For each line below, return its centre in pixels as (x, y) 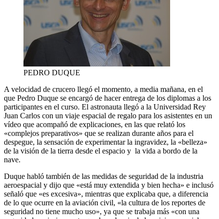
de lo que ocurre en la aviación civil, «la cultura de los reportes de (105, 202)
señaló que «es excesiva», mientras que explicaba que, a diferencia (106, 194)
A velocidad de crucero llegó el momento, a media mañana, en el (103, 89)
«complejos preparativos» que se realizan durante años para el (99, 133)
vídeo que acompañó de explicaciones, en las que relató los (95, 124)
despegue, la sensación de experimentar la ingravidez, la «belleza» (106, 142)
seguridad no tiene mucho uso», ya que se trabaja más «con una (102, 211)
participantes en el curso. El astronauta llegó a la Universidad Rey (105, 107)
